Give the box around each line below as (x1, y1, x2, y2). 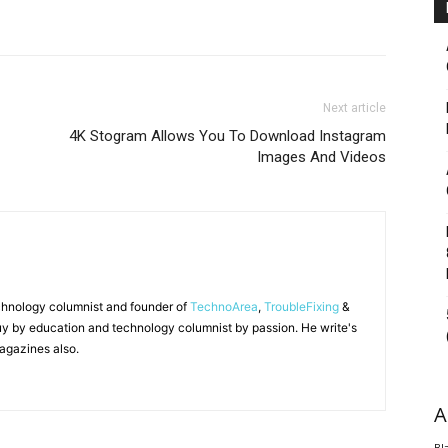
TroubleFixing (264, 299, 339, 314)
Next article (323, 101, 386, 115)
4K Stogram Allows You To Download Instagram (69, 127, 386, 145)
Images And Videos (257, 148, 386, 166)
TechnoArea (190, 299, 258, 314)
